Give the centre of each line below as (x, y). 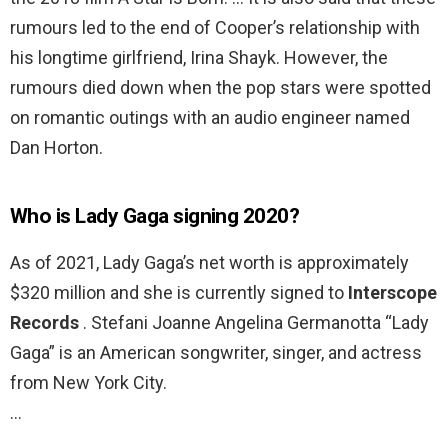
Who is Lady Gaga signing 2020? (155, 216)
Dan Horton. (56, 148)
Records (46, 323)
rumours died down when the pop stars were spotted (220, 88)
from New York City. (88, 383)
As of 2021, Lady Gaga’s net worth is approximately (209, 263)
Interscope (392, 293)
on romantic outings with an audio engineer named (210, 118)
